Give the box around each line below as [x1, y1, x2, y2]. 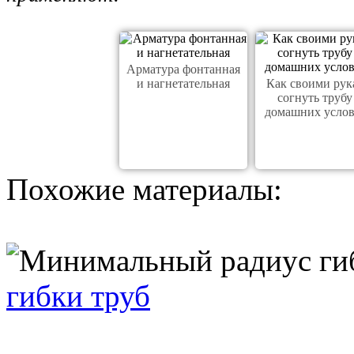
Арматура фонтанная [126, 62, 240, 77]
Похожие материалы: [6, 172, 282, 207]
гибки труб [6, 279, 150, 314]
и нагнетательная [137, 77, 230, 91]
